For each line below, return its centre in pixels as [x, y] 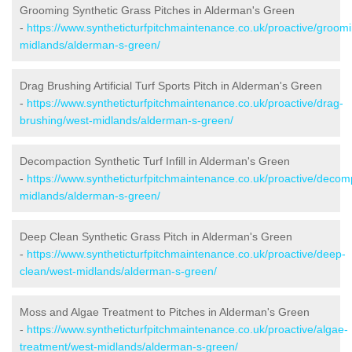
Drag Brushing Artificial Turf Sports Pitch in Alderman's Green [171, 85]
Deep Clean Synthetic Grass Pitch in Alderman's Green [156, 236]
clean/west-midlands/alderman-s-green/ [118, 271]
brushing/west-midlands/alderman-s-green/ [126, 120]
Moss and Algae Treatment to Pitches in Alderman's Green [165, 312]
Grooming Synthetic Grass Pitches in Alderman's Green [157, 10]
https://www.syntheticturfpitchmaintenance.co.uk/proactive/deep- [186, 253]
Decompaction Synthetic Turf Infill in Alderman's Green [155, 161]
